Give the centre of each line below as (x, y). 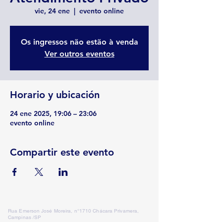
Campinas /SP (25, 217)
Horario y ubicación (55, 95)
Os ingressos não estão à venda (79, 42)
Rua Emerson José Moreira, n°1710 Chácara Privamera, (74, 211)
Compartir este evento (62, 152)
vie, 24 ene (52, 11)
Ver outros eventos (79, 54)
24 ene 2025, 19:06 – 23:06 (53, 113)
